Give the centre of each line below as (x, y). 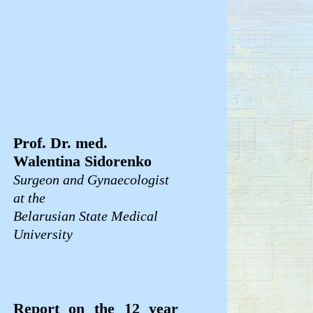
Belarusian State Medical (85, 216)
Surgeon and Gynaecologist (91, 180)
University (43, 234)
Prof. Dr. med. (60, 144)
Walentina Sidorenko (82, 162)
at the (29, 198)
